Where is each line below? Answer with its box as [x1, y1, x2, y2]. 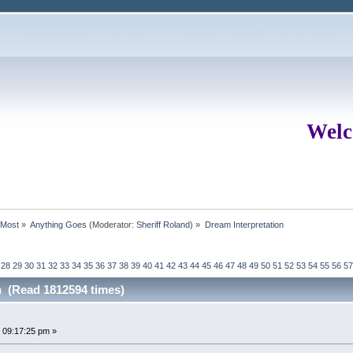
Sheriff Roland [136, 219, 191, 229]
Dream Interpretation [204, 219, 284, 229]
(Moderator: [87, 219, 137, 229]
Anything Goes [30, 219, 87, 229]
